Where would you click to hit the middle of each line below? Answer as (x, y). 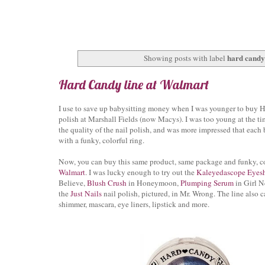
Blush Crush (107, 182)
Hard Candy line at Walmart (134, 85)
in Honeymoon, (153, 182)
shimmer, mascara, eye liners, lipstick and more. (134, 204)
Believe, (73, 182)
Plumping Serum (207, 182)
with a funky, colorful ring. (101, 140)
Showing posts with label (186, 58)
